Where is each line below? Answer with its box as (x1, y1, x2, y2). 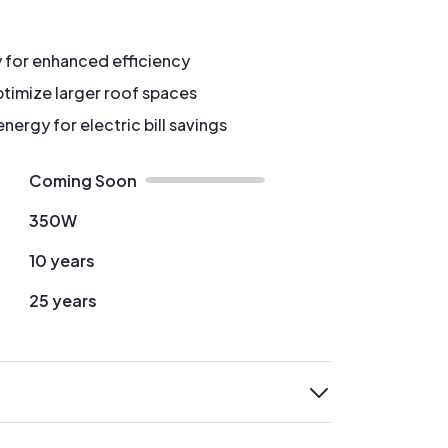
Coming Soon (28, 170, 137, 191)
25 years (28, 290, 97, 311)
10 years (28, 250, 95, 271)
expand (12, 392, 69, 413)
